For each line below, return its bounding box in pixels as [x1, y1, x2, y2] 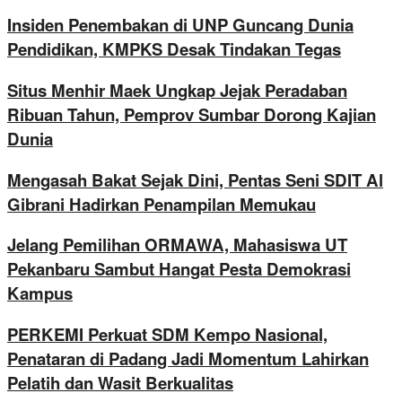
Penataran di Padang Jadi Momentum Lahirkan [7, 345, 369, 371]
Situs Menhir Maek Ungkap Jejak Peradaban [7, 77, 347, 102]
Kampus [7, 281, 73, 306]
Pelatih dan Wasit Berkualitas [7, 370, 233, 395]
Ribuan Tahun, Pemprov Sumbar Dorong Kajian [7, 101, 376, 127]
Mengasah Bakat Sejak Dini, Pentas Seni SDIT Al [7, 167, 383, 192]
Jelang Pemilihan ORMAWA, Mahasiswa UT [7, 232, 347, 258]
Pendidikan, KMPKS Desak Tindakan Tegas [7, 37, 341, 62]
